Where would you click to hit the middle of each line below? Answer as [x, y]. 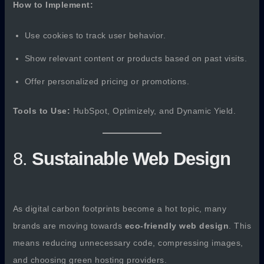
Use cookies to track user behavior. [95, 35]
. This [240, 225]
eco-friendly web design [177, 225]
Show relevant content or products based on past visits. [136, 58]
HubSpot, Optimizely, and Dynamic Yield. [153, 110]
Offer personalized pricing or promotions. [107, 81]
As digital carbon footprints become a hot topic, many [120, 208]
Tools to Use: [42, 110]
